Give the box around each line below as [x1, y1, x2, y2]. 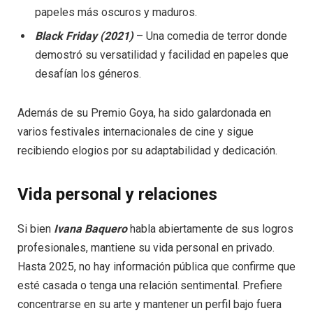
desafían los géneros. [35, 67, 141, 81]
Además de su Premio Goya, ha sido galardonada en [17, 105, 271, 119]
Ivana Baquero [54, 221, 127, 235]
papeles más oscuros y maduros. [35, 6, 197, 20]
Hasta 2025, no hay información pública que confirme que [17, 259, 296, 273]
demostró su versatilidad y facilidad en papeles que [35, 48, 289, 62]
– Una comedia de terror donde [133, 29, 287, 43]
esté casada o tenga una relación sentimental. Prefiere [17, 278, 282, 292]
